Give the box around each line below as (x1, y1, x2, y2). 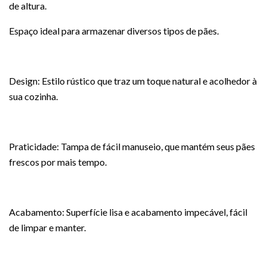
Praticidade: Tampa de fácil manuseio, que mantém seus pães (9, 141, 255, 152)
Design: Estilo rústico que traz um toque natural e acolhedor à (9, 75, 257, 86)
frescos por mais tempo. (9, 156, 107, 167)
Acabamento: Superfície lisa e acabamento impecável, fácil (9, 206, 247, 218)
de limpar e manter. (9, 222, 86, 233)
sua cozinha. (9, 91, 58, 102)
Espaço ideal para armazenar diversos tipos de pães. (9, 25, 219, 36)
